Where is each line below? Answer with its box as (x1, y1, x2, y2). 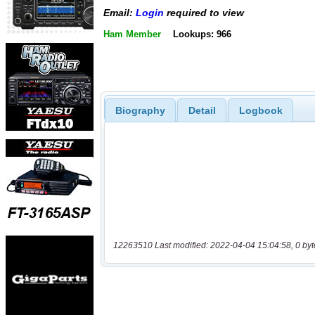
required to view (164, 7, 244, 19)
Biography (115, 104, 165, 116)
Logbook (238, 104, 283, 116)
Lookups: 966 (172, 28, 231, 39)
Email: (103, 7, 136, 19)
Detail (188, 104, 216, 116)
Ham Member (103, 28, 161, 39)
